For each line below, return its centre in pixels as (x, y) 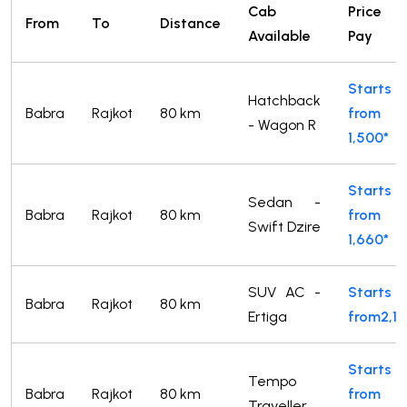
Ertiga (268, 316)
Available (279, 35)
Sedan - (284, 202)
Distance (190, 23)
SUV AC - (284, 292)
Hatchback (284, 100)
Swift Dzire (284, 226)
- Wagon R (282, 124)
